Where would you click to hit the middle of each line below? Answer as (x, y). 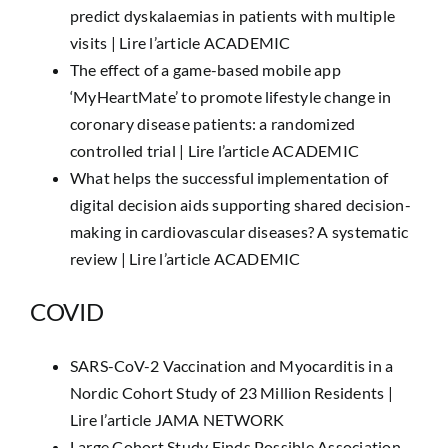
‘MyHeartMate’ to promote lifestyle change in (230, 96)
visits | (94, 42)
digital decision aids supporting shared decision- (240, 204)
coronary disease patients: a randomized (212, 123)
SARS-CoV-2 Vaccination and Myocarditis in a (231, 365)
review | (99, 258)
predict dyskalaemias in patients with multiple (232, 15)
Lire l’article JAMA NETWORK (177, 419)
